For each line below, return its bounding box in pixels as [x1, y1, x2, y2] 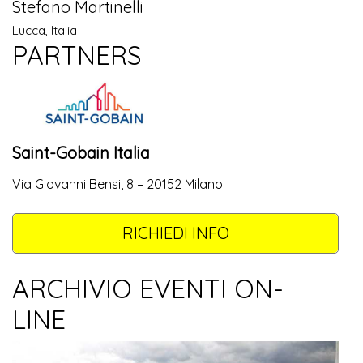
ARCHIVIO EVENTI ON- [12, 271, 284, 305]
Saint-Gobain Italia [12, 142, 150, 163]
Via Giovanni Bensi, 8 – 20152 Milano [12, 175, 223, 192]
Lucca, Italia [12, 22, 77, 38]
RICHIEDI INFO [122, 223, 229, 244]
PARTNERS [12, 38, 142, 71]
